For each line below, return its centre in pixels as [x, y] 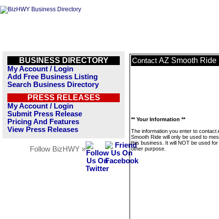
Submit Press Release [45, 114]
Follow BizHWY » [58, 149]
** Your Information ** [158, 119]
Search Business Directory [53, 85]
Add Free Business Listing [53, 77]
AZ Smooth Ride [188, 60]
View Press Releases [43, 130]
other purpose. [148, 149]
